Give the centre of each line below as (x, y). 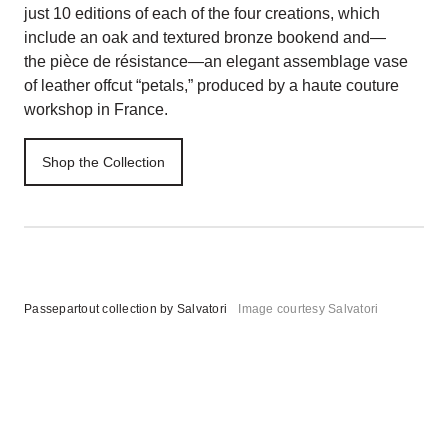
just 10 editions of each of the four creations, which (202, 13)
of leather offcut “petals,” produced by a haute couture (211, 85)
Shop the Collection (103, 162)
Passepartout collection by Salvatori (125, 309)
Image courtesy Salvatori (308, 309)
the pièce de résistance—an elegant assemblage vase (216, 61)
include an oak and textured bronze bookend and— (205, 37)
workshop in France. (98, 109)
